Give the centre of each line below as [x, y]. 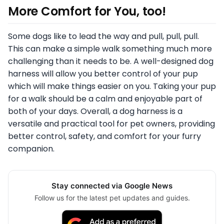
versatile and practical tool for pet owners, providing [111, 124]
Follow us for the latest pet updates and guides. [112, 198]
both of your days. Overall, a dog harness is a [95, 111]
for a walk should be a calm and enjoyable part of [105, 99]
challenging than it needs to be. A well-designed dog [111, 61]
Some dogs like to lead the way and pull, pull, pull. [103, 36]
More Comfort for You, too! [87, 11]
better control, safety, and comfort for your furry [104, 136]
